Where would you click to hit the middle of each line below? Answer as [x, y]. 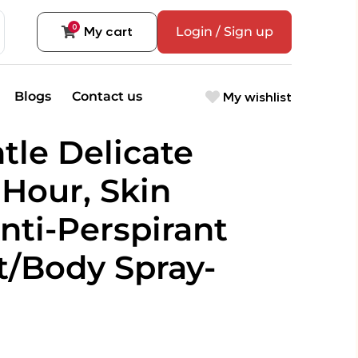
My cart [108, 32]
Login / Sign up [225, 32]
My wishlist [256, 97]
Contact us [107, 96]
